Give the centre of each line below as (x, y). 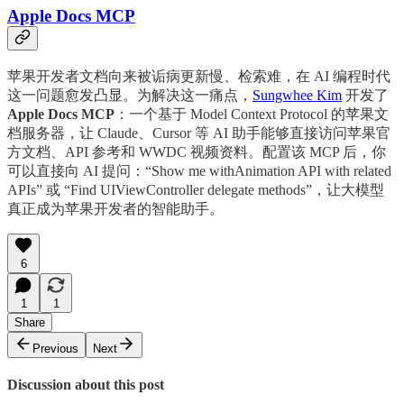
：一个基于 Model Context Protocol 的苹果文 (252, 114)
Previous (55, 348)
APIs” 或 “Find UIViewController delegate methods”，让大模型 (196, 189)
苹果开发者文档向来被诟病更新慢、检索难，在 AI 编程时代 (199, 76)
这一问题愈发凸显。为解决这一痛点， (130, 95)
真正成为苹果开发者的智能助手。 (115, 208)
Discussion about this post (86, 385)
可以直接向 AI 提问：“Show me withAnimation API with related (199, 170)
